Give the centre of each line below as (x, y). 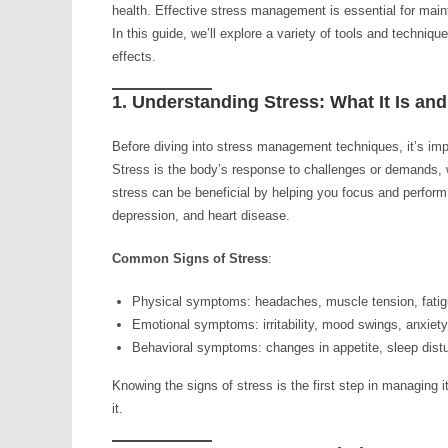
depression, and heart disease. (201, 215)
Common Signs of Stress (190, 258)
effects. (134, 56)
